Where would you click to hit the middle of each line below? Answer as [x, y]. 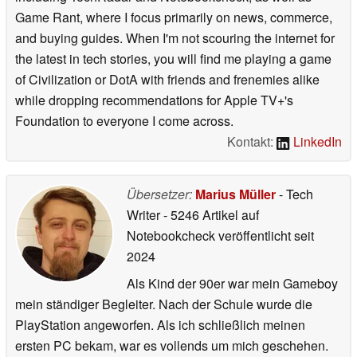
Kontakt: [252, 142]
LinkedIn [316, 142]
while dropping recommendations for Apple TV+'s [154, 100]
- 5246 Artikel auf [211, 215]
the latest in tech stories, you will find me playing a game [173, 59]
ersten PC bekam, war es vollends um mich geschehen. [172, 346]
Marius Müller [235, 194]
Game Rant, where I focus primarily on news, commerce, [174, 18]
